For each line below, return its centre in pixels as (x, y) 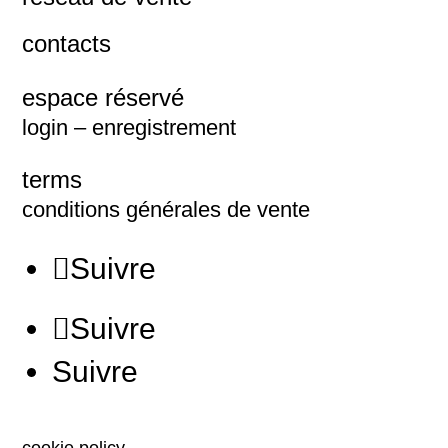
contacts (67, 43)
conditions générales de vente (166, 209)
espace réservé (103, 97)
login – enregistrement (129, 127)
